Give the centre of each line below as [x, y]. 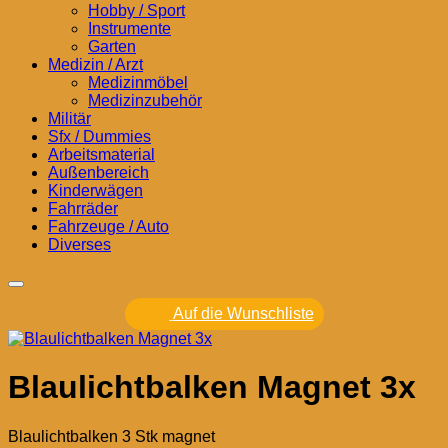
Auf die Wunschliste [243, 313]
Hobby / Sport [136, 10]
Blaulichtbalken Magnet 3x [212, 387]
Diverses [79, 244]
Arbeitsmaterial [101, 154]
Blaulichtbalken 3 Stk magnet [111, 436]
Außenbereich [98, 172]
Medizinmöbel [138, 82]
